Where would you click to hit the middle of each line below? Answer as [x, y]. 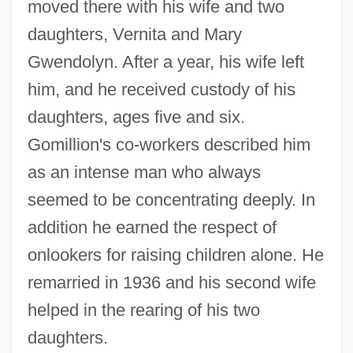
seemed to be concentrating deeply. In [171, 199]
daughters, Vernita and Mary [134, 34]
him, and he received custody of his [161, 89]
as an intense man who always [144, 172]
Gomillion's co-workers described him [169, 144]
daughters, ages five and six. [136, 117]
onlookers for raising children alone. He [175, 255]
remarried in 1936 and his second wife [171, 282]
